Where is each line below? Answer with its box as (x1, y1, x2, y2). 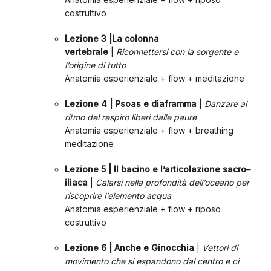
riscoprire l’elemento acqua (64, 191, 171, 201)
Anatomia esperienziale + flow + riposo (64, 204, 221, 214)
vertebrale (64, 47, 108, 57)
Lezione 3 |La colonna (64, 33, 159, 44)
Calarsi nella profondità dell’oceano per (95, 177, 249, 188)
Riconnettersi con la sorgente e (113, 47, 238, 57)
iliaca (64, 177, 88, 188)
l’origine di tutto (64, 60, 126, 70)
